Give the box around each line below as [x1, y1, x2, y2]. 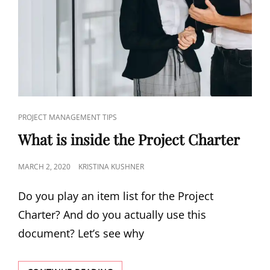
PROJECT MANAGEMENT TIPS [18, 112, 117, 122]
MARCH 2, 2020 [18, 162, 71, 172]
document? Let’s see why [18, 226, 144, 240]
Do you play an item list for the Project [18, 189, 213, 203]
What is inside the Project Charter [18, 130, 240, 149]
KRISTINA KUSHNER [78, 162, 144, 172]
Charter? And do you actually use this [18, 207, 206, 222]
